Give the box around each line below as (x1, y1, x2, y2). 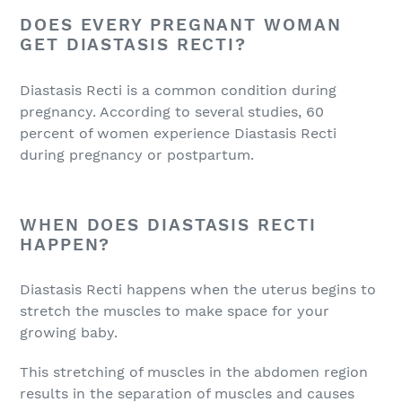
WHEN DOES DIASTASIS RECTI (20, 214, 317, 235)
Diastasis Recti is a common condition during (20, 81, 336, 99)
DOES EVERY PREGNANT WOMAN (20, 14, 342, 36)
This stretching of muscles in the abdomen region (20, 363, 368, 380)
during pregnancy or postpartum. (20, 145, 254, 163)
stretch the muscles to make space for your (20, 302, 329, 320)
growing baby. (20, 324, 118, 342)
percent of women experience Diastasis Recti (20, 124, 336, 142)
